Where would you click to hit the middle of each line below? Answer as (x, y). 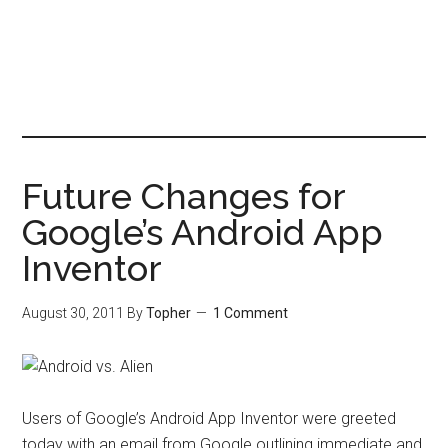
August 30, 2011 (73, 313)
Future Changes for (184, 196)
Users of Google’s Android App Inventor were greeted (209, 418)
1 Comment (251, 313)
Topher (169, 313)
